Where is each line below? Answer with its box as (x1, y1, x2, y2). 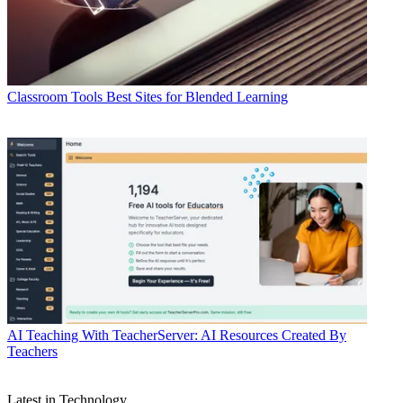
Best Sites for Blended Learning (106, 89, 288, 105)
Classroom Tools (7, 89, 103, 105)
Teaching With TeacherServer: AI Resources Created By (26, 327, 346, 344)
